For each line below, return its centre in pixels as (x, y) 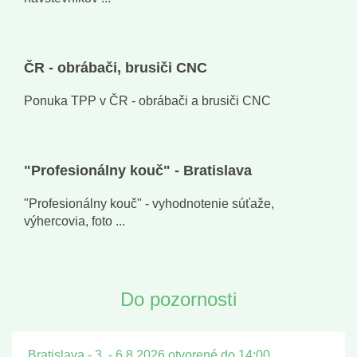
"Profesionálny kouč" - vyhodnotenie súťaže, (149, 204)
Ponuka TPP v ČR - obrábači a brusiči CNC (147, 101)
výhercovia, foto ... (75, 222)
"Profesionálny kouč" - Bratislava (138, 171)
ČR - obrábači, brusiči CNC (116, 68)
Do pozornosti (178, 300)
